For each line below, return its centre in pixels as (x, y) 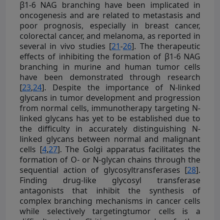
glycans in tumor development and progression (110, 97)
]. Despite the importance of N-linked (121, 87)
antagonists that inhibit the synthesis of (110, 190)
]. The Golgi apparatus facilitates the (129, 149)
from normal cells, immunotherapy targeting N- (110, 108)
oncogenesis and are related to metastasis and (110, 15)
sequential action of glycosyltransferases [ (103, 170)
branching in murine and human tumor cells (110, 67)
